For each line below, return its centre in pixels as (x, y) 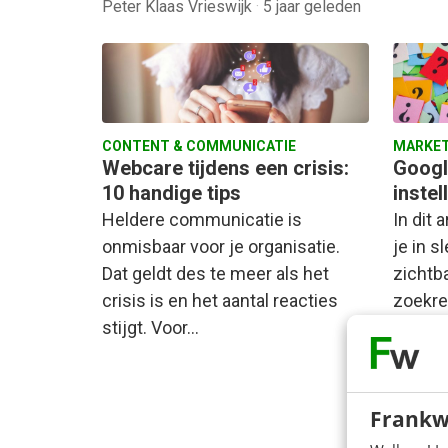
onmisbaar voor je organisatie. (221, 247)
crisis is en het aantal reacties (220, 301)
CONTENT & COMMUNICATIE (199, 146)
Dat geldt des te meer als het (215, 274)
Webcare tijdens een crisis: (225, 168)
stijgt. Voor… (150, 328)
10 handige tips (171, 193)
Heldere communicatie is (202, 220)
